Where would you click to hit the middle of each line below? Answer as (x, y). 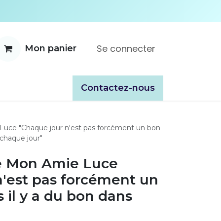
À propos (42, 88)
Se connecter (126, 49)
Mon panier (51, 49)
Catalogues (96, 88)
